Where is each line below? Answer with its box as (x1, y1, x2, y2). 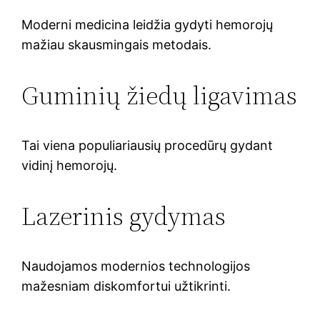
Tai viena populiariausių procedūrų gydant (21, 137, 274, 153)
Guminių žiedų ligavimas (21, 77, 298, 113)
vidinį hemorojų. (21, 157, 118, 173)
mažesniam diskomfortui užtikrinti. (21, 278, 231, 294)
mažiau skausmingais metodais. (21, 36, 212, 52)
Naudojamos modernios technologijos (21, 258, 251, 274)
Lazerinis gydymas (21, 198, 226, 234)
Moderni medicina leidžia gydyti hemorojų (21, 16, 274, 32)
